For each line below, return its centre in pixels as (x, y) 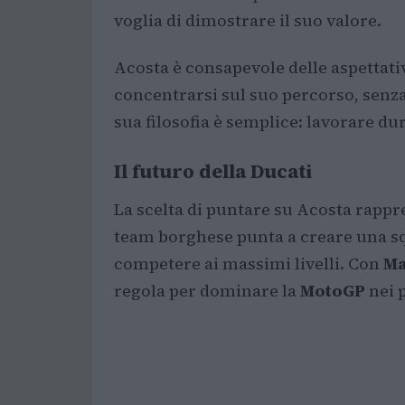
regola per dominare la (207, 291)
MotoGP (333, 291)
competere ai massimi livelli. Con (249, 264)
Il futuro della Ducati (213, 171)
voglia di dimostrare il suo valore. (248, 20)
